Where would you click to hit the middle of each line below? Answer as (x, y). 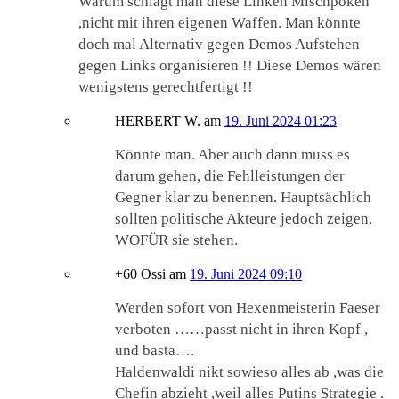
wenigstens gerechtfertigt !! (166, 87)
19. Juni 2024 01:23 (281, 121)
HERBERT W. (158, 121)
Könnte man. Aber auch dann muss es (232, 155)
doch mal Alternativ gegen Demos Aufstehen (219, 45)
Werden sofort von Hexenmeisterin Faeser (248, 308)
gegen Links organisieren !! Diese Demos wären (230, 66)
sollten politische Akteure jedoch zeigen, (244, 219)
